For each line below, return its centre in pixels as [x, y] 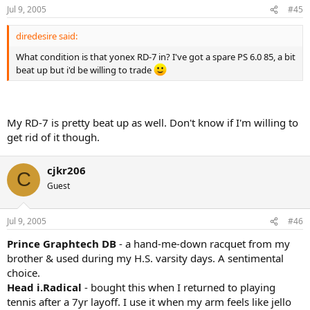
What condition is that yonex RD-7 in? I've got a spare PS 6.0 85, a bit [156, 57]
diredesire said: [47, 36]
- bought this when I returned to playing [179, 288]
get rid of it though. [53, 137]
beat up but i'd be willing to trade [85, 70]
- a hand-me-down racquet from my [203, 244]
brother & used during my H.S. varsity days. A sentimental [145, 258]
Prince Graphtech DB [62, 244]
